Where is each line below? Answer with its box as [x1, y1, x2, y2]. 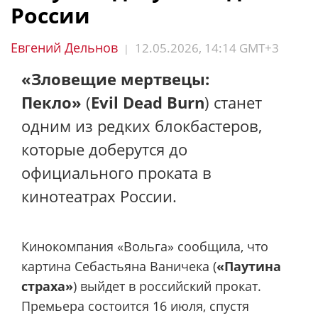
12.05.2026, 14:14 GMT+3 [135, 40, 279, 56]
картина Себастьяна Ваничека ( [21, 257, 216, 275]
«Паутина [216, 257, 281, 275]
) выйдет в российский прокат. [73, 277, 261, 295]
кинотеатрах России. [21, 185, 177, 207]
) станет [204, 92, 262, 113]
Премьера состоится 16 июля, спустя [21, 297, 249, 314]
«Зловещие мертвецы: [21, 68, 209, 89]
